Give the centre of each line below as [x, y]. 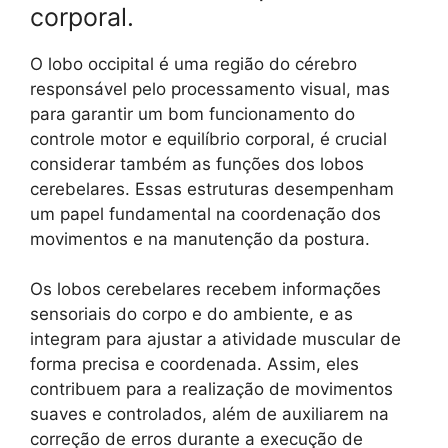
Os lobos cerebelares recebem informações [205, 289]
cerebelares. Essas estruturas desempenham [212, 188]
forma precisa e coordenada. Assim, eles [194, 364]
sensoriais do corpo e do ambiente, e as [191, 314]
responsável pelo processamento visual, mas [210, 88]
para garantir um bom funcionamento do [192, 113]
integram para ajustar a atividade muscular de [215, 339]
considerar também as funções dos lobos [197, 163]
